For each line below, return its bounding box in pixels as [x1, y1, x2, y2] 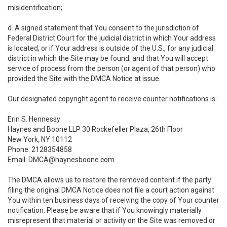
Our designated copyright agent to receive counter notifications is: [8, 95, 217, 103]
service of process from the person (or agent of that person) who [8, 64, 215, 72]
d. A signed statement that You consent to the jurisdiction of [8, 24, 199, 32]
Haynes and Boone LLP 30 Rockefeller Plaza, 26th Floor [8, 125, 183, 133]
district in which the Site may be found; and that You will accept [8, 54, 208, 62]
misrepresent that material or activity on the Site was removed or [8, 216, 215, 224]
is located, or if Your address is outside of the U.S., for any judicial [8, 44, 213, 52]
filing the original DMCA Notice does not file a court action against [8, 186, 214, 194]
